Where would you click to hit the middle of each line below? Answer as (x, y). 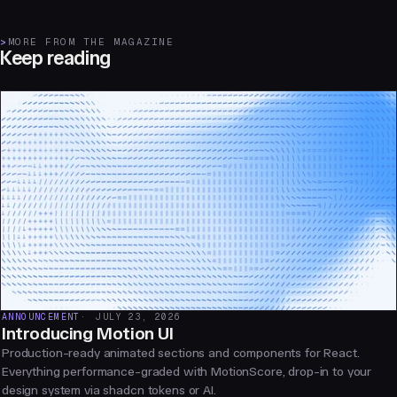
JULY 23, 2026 (139, 317)
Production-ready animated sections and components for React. (181, 354)
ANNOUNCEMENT (41, 317)
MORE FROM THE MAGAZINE (91, 42)
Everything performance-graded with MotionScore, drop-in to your (187, 372)
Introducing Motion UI (88, 334)
